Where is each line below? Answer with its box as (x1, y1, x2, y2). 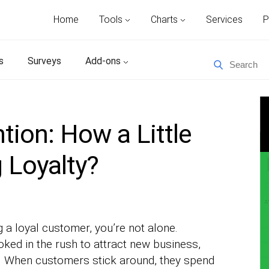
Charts (151, 14, 180, 25)
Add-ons (85, 55, 123, 67)
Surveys (28, 55, 61, 67)
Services (206, 14, 243, 25)
